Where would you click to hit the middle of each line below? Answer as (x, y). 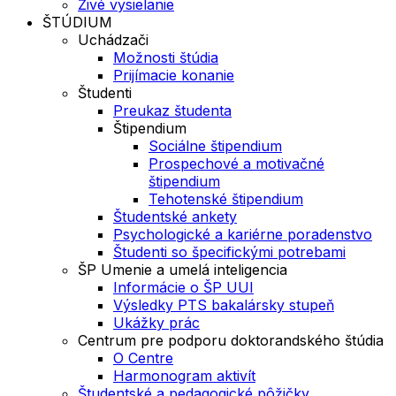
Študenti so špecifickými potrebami (229, 251)
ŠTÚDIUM (77, 22)
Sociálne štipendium (215, 145)
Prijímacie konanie (174, 75)
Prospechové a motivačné (236, 163)
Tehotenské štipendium (226, 198)
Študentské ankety (175, 216)
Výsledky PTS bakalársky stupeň (224, 305)
